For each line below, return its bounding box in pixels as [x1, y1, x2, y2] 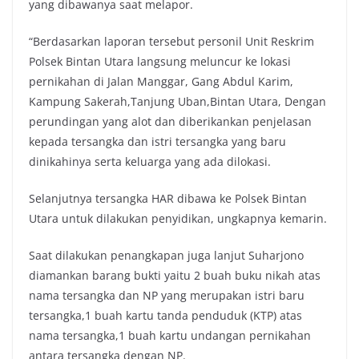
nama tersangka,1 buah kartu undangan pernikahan [29, 327, 311, 343]
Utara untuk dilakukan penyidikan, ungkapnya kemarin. [29, 210, 327, 226]
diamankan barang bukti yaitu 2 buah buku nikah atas [29, 267, 321, 283]
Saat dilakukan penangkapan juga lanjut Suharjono [29, 247, 304, 263]
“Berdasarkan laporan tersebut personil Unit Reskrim [29, 33, 314, 49]
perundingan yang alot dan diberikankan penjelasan [29, 113, 312, 129]
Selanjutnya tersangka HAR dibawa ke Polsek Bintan [29, 190, 307, 206]
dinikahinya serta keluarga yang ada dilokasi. [29, 153, 271, 169]
